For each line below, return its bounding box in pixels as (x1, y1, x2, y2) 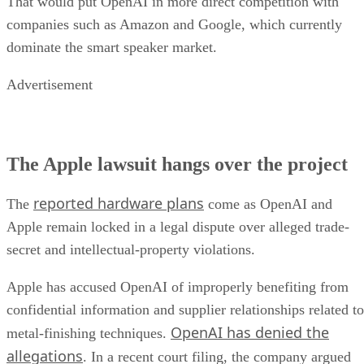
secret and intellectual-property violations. (6, 240, 255, 258)
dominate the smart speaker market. (6, 38, 217, 55)
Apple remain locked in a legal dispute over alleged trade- (6, 218, 349, 235)
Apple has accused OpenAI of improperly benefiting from (6, 278, 349, 295)
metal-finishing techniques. (6, 324, 171, 341)
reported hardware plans (33, 193, 204, 213)
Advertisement (6, 76, 93, 93)
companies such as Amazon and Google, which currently (6, 15, 342, 32)
